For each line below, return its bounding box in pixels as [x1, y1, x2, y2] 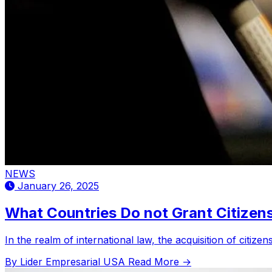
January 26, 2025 [15, 179, 99, 192]
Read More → [128, 255, 191, 268]
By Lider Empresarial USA [5, 255, 128, 268]
